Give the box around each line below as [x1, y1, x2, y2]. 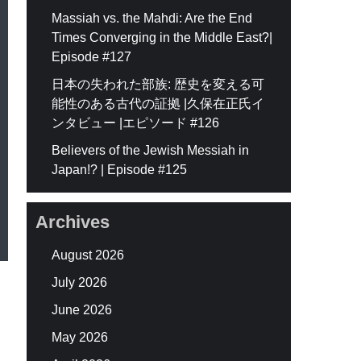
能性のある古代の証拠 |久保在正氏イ [52, 96, 265, 110]
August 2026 [52, 247, 125, 262]
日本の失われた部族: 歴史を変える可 [52, 77, 265, 91]
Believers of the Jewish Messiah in [52, 143, 250, 157]
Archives [35, 211, 110, 232]
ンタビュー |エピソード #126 [52, 115, 220, 130]
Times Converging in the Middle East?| [52, 30, 273, 44]
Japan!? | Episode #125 [52, 162, 188, 176]
